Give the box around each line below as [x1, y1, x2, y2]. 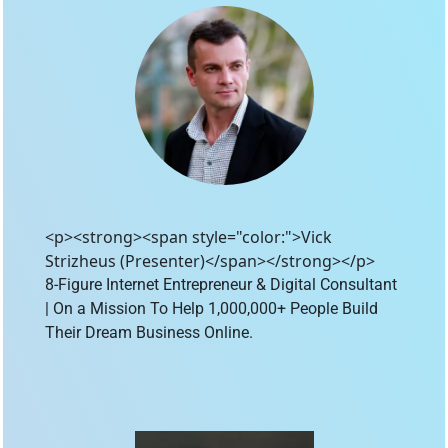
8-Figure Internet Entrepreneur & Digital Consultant [45, 275, 401, 294]
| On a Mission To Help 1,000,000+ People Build [45, 299, 382, 318]
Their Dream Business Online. [45, 323, 253, 342]
